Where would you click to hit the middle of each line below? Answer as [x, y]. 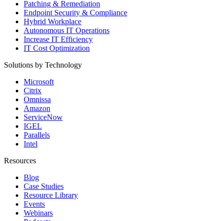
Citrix [33, 91]
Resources [20, 161]
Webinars [38, 213]
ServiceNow [43, 117]
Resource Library [51, 195]
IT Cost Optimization [57, 48]
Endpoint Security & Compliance [75, 13]
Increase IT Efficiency [58, 39]
